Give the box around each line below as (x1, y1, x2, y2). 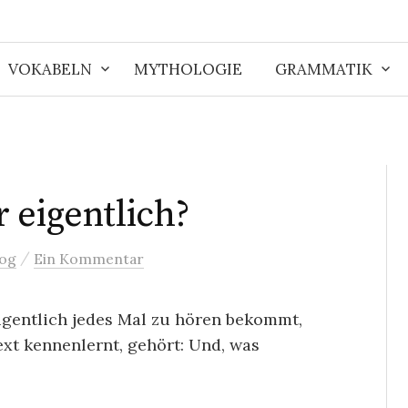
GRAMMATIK (274, 59, 372, 79)
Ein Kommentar (34, 250, 144, 268)
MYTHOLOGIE (133, 59, 242, 79)
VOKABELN (7, 59, 92, 79)
